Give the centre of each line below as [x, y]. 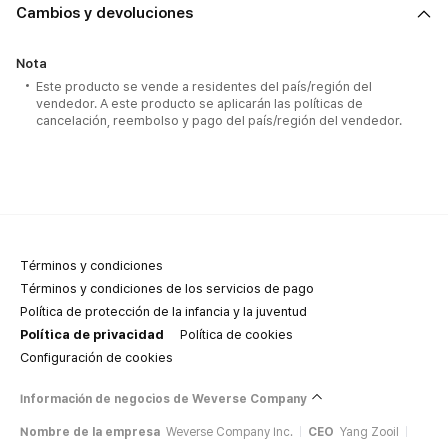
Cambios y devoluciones [104, 13]
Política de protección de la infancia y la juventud [163, 311]
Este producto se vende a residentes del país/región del [204, 86]
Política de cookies [236, 334]
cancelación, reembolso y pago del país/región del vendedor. [219, 120]
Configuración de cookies [96, 357]
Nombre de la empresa [90, 432]
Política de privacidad [92, 334]
